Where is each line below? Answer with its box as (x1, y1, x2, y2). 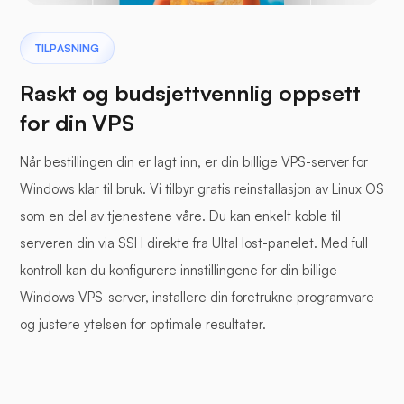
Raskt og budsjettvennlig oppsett (20, 79, 361, 107)
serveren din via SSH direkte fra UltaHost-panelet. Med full (20, 234, 368, 252)
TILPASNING (35, 41, 99, 56)
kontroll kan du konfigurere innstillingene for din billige (20, 262, 337, 280)
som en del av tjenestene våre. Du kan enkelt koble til (20, 207, 341, 225)
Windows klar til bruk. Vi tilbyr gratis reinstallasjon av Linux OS (20, 180, 384, 198)
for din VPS (20, 109, 134, 137)
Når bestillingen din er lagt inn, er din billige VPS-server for (20, 153, 368, 171)
